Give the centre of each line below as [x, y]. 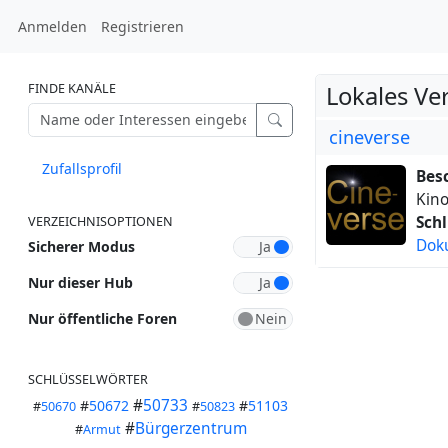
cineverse [369, 137]
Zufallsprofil [82, 168]
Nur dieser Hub [80, 282]
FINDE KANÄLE [72, 88]
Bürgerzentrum [190, 428]
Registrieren [142, 26]
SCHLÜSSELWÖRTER [88, 379]
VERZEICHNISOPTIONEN [100, 221]
